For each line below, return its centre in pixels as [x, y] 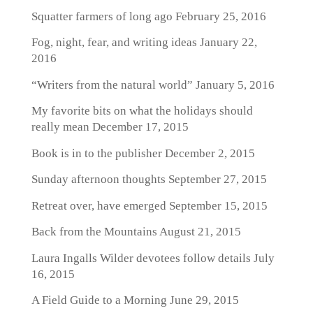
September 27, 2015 [216, 179]
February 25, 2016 [219, 16]
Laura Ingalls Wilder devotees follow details [141, 258]
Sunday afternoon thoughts [98, 179]
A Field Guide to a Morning [99, 300]
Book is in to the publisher [96, 153]
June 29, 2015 [203, 300]
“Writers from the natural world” [112, 85]
